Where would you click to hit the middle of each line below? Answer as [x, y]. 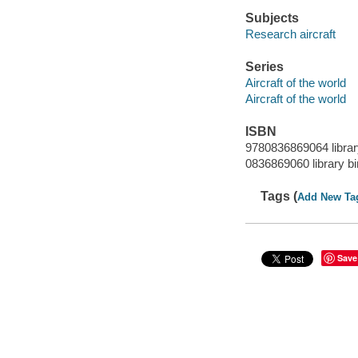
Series [264, 67]
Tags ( [279, 196]
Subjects [272, 18]
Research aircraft [290, 34]
